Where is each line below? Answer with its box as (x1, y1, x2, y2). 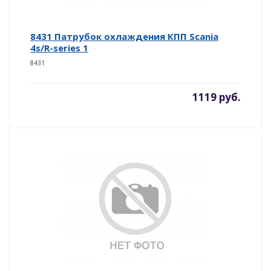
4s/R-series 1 (30, 41, 88, 54)
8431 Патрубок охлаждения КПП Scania (30, 30, 218, 42)
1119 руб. (192, 90, 241, 104)
